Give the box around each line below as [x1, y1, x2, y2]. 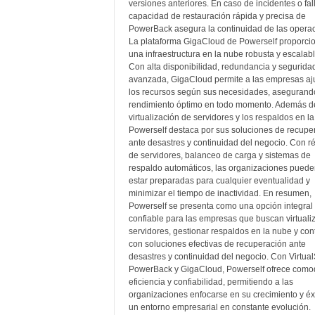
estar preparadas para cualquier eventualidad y [128, 176, 310, 186]
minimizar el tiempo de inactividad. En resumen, [128, 188, 311, 198]
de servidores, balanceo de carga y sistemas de [128, 150, 311, 160]
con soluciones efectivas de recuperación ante [128, 239, 306, 249]
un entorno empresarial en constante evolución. [128, 302, 311, 312]
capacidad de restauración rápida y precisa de [128, 11, 306, 21]
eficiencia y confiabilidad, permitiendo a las [128, 277, 293, 287]
